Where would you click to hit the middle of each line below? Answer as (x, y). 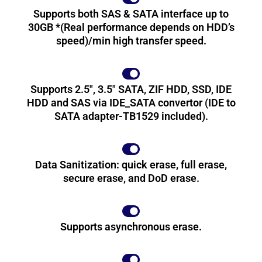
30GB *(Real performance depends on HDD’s (131, 27)
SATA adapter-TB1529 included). (131, 116)
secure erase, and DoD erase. (131, 178)
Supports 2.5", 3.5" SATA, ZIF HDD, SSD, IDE (131, 89)
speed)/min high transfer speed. (131, 40)
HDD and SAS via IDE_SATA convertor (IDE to (131, 102)
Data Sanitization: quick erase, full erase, (131, 164)
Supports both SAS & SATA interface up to (131, 13)
